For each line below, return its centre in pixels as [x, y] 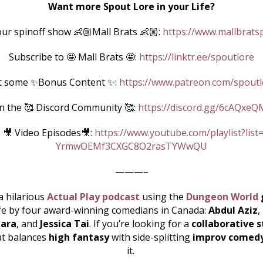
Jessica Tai [64, 224]
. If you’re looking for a [140, 224]
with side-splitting [151, 237]
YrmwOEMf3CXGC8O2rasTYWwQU [131, 146]
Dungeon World [222, 197]
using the [163, 197]
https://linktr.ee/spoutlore [197, 57]
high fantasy [79, 237]
